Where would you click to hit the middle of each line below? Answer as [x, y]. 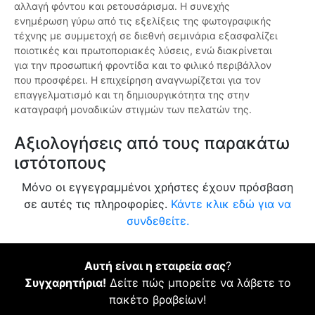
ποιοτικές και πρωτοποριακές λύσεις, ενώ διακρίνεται [143, 51]
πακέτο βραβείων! [157, 300]
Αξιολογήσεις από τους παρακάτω [152, 143]
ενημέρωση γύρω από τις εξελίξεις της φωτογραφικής [143, 21]
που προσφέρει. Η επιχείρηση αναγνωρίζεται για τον [137, 80]
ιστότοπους [60, 163]
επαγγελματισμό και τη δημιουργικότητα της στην [132, 95]
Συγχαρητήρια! [65, 283]
